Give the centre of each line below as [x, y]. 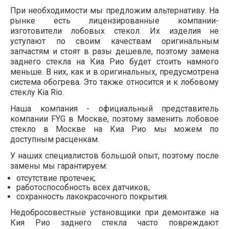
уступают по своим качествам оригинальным [114, 41]
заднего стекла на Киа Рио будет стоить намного [114, 62]
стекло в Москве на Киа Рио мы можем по [114, 129]
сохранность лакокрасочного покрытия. [93, 197]
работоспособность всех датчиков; [83, 188]
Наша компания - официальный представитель [114, 109]
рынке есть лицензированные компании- [114, 21]
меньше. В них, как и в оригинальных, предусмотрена [114, 72]
